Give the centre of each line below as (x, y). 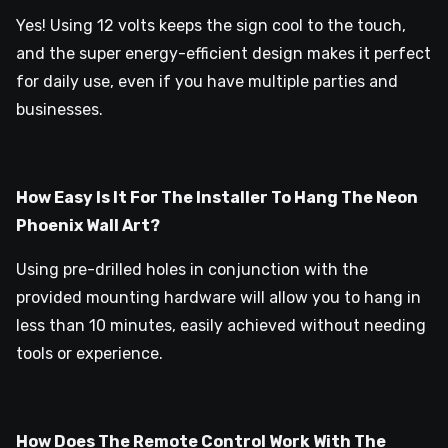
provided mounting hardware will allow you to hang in (218, 298)
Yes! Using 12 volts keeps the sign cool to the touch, (211, 26)
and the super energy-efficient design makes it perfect (223, 54)
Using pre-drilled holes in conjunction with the (192, 270)
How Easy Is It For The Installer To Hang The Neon (217, 198)
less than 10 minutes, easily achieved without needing (221, 326)
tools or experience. (89, 354)
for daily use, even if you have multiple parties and (207, 82)
